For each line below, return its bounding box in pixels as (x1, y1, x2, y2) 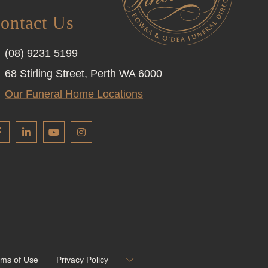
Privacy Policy (56, 255, 108, 264)
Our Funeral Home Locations (5, 88, 143, 100)
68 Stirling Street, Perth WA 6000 (5, 68, 162, 80)
